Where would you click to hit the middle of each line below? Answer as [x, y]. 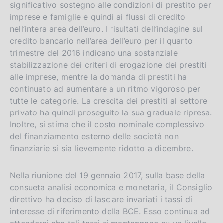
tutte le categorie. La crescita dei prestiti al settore [109, 100]
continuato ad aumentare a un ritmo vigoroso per [105, 88]
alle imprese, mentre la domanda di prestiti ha [99, 76]
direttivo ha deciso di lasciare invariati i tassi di [101, 199]
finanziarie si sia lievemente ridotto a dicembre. [102, 148]
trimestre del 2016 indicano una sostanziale [94, 53]
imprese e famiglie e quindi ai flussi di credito [98, 17]
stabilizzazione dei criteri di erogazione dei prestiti [108, 64]
